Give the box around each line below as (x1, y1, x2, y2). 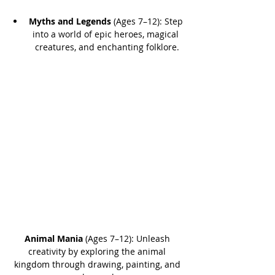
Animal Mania (24, 233, 83, 245)
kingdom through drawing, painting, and (14, 258, 183, 271)
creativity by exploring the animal (28, 246, 168, 258)
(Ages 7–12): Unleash (82, 233, 172, 245)
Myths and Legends (28, 15, 111, 28)
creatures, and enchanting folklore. (34, 41, 179, 53)
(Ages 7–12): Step (110, 15, 185, 28)
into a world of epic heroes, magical (33, 28, 181, 41)
